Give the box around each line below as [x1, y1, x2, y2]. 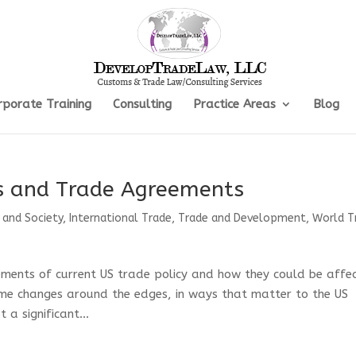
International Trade [69, 211, 172, 225]
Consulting [112, 97, 172, 111]
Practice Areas [192, 97, 276, 111]
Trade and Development [178, 211, 307, 225]
